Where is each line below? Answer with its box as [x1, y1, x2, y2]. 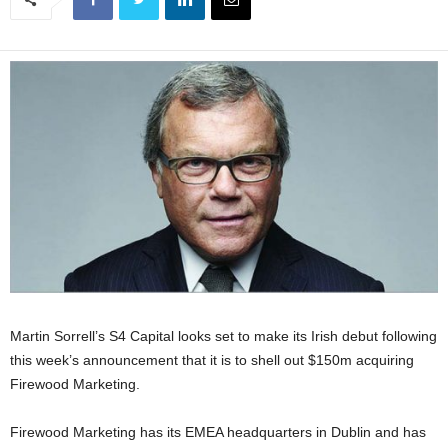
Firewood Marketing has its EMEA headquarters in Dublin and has [10, 423, 426, 440]
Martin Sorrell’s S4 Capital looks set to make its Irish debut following [10, 327, 437, 344]
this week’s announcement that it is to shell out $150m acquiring [10, 351, 414, 368]
